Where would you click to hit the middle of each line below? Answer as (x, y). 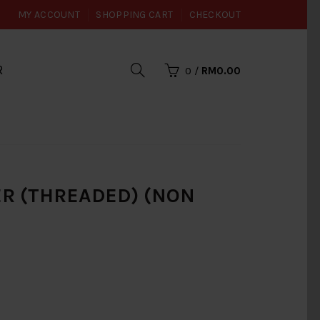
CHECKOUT (215, 15)
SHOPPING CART (135, 15)
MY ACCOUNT (49, 15)
